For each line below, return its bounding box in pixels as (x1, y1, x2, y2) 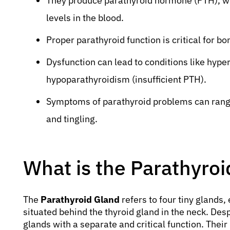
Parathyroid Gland (41, 193, 120, 205)
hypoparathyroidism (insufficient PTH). (46, 73, 206, 85)
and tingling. (46, 112, 98, 125)
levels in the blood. (46, 11, 124, 24)
